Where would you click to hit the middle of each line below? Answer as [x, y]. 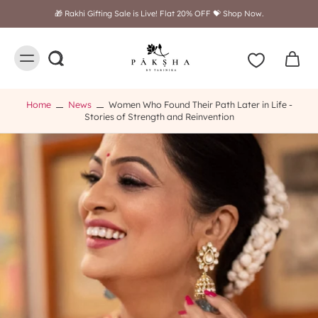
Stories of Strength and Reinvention [159, 117]
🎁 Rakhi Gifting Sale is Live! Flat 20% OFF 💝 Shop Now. [159, 13]
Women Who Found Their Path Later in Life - [200, 105]
